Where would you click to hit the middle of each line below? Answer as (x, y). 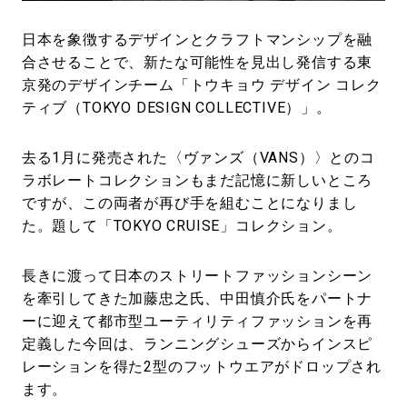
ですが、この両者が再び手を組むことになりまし (189, 203)
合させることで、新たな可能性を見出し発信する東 (197, 62)
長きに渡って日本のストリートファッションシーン (197, 275)
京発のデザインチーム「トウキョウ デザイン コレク (201, 84)
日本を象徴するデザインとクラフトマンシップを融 (197, 39)
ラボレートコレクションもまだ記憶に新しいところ (197, 180)
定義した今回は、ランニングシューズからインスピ (197, 343)
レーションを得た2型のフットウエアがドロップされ (202, 366)
